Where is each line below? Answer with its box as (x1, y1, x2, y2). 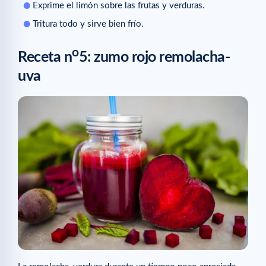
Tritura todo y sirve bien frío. (33, 19, 144, 28)
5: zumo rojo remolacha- (78, 50, 230, 65)
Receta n (18, 50, 72, 65)
